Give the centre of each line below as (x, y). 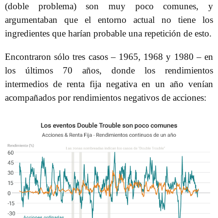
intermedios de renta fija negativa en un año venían (109, 84)
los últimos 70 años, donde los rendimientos (109, 70)
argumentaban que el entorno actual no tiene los (109, 20)
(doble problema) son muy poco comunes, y (109, 6)
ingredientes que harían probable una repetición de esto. (108, 33)
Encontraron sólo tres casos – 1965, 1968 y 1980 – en (109, 57)
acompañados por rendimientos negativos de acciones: (106, 98)
